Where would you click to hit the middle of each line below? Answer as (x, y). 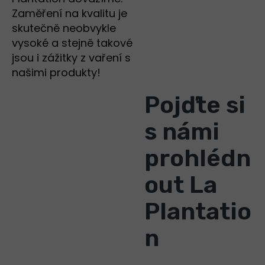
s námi (182, 132)
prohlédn (198, 159)
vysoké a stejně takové (72, 43)
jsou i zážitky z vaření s (71, 58)
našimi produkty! (56, 73)
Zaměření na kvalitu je (70, 14)
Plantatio (198, 212)
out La (181, 185)
